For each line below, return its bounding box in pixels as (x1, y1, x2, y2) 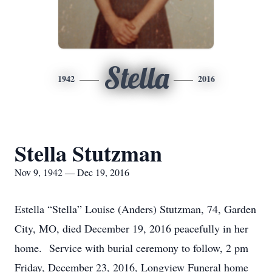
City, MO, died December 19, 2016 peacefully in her (15, 221, 248, 236)
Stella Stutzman (15, 137, 162, 169)
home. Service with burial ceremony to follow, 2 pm (15, 240, 248, 255)
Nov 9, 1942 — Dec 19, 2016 (15, 166, 129, 178)
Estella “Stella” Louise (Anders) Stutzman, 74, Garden (15, 202, 256, 216)
